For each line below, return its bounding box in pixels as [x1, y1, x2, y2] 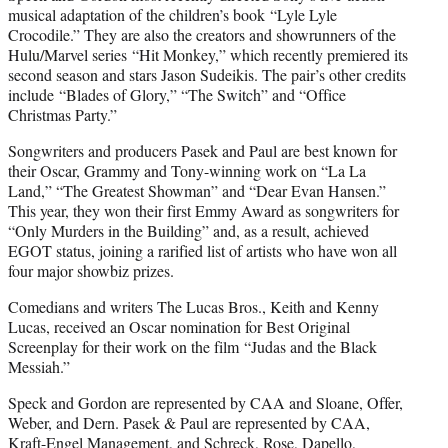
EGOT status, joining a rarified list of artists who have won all [8, 240, 397, 262]
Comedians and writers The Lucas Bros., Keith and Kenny [8, 296, 379, 318]
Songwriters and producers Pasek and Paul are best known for [8, 140, 397, 162]
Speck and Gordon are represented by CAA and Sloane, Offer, [8, 392, 403, 414]
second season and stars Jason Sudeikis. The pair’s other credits [8, 64, 406, 86]
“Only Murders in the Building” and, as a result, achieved [8, 220, 369, 242]
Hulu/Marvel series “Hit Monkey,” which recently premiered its [8, 44, 408, 66]
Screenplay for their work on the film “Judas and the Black [8, 336, 377, 358]
